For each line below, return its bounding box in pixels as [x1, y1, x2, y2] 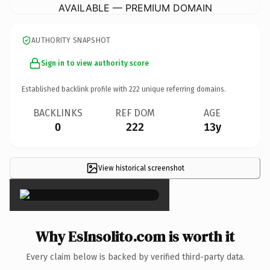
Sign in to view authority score [41, 58, 149, 67]
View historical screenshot [98, 163, 184, 172]
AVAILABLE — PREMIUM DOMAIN [58, 1, 212, 14]
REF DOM [115, 107, 155, 119]
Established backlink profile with [22, 84, 129, 93]
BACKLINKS [33, 107, 83, 119]
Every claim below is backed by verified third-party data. [25, 251, 245, 262]
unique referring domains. [140, 84, 226, 93]
